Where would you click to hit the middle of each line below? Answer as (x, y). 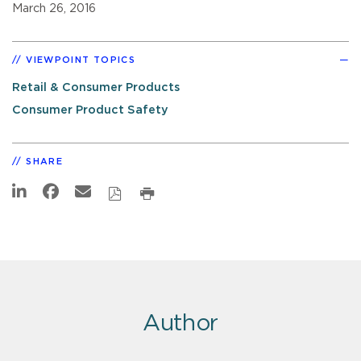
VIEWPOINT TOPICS (81, 60)
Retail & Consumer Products (96, 87)
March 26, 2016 (54, 8)
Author (180, 324)
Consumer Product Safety (90, 110)
